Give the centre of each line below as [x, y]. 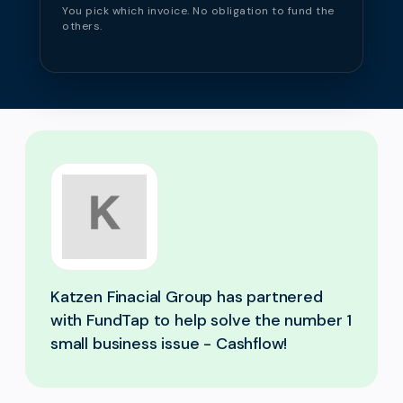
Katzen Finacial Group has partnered [187, 297]
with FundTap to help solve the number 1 [201, 320]
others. [82, 26]
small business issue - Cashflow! [169, 344]
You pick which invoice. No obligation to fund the [198, 11]
